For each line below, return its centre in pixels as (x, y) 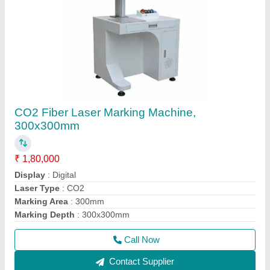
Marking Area (41, 201)
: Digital (61, 175)
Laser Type (37, 188)
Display (30, 175)
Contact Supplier (140, 261)
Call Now (142, 240)
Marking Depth (45, 215)
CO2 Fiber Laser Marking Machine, (105, 112)
